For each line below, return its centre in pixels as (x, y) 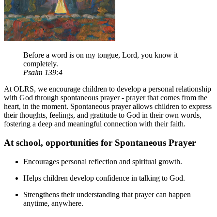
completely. (41, 64)
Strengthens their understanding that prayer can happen (107, 194)
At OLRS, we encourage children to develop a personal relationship (108, 89)
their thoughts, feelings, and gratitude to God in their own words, (103, 115)
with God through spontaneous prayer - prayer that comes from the (106, 98)
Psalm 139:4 (43, 73)
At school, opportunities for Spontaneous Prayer (100, 143)
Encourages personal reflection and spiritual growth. (103, 161)
